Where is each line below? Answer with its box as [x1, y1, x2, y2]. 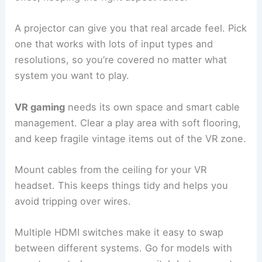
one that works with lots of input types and [15, 38, 213, 50]
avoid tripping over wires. [15, 195, 132, 207]
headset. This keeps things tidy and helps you [15, 179, 229, 191]
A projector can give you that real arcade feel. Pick [15, 22, 247, 35]
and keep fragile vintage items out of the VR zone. [15, 132, 247, 144]
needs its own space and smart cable [65, 101, 240, 113]
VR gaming [15, 101, 65, 113]
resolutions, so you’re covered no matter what [15, 54, 227, 66]
